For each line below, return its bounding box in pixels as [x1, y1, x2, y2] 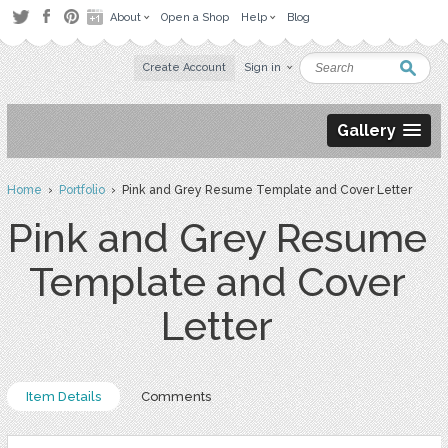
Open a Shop [161, 11, 229, 24]
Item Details [25, 389, 101, 404]
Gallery [337, 121, 397, 140]
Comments [140, 389, 211, 404]
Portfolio [58, 183, 105, 197]
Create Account [143, 61, 227, 74]
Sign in [244, 61, 282, 74]
